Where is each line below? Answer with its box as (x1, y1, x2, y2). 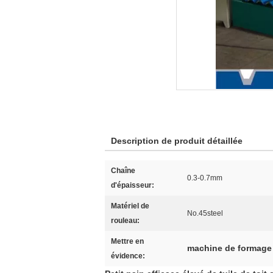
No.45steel (187, 209, 223, 218)
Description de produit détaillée (111, 136, 243, 146)
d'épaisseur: (111, 181, 154, 190)
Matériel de (111, 202, 149, 210)
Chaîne (111, 166, 135, 175)
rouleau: (111, 216, 140, 225)
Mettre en (111, 237, 144, 246)
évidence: (111, 252, 145, 260)
